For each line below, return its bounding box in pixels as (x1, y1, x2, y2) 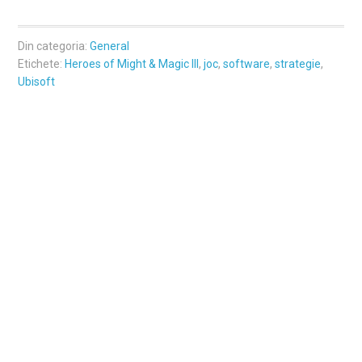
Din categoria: (18, 40, 90, 53)
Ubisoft (18, 75, 56, 88)
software (223, 57, 271, 70)
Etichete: (18, 57, 65, 70)
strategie (275, 57, 322, 70)
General (90, 40, 130, 53)
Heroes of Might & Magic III (65, 57, 200, 70)
